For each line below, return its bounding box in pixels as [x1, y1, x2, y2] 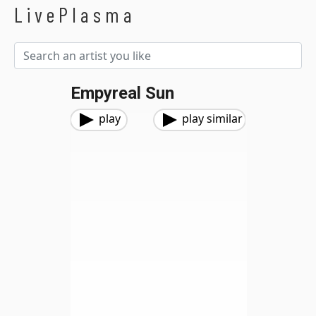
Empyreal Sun [71, 83, 174, 103]
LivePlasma [14, 2, 136, 27]
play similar [182, 111, 243, 126]
